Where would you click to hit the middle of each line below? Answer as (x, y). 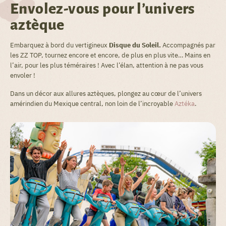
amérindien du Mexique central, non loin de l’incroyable (92, 104)
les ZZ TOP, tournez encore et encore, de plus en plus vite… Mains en (110, 55)
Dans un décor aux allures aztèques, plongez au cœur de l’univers (106, 94)
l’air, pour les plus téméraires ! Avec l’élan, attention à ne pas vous (107, 65)
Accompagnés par (188, 45)
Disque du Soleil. (135, 45)
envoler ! (23, 75)
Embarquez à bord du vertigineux (60, 45)
